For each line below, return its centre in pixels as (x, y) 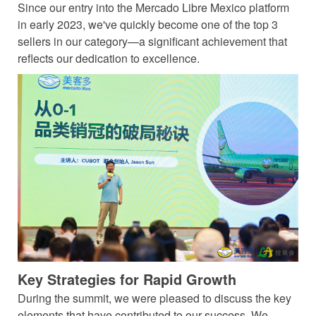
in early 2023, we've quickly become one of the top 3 (148, 25)
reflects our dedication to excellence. (109, 59)
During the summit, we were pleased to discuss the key (154, 298)
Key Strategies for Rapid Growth (127, 279)
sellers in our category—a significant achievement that (152, 42)
